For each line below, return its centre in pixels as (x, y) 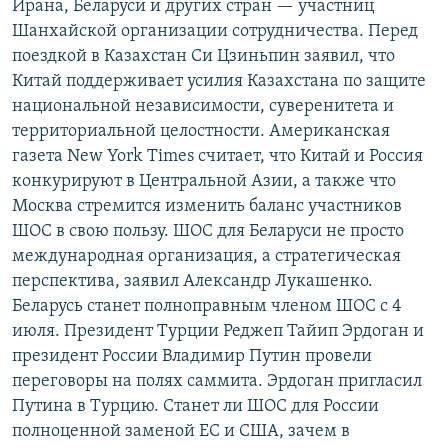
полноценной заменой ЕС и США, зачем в (181, 432)
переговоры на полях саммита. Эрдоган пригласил (217, 382)
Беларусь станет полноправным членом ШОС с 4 (207, 307)
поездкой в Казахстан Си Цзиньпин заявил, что (203, 57)
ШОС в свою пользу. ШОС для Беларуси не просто (208, 232)
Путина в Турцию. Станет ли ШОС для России (195, 407)
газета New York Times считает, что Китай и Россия (217, 157)
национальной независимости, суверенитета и (203, 107)
